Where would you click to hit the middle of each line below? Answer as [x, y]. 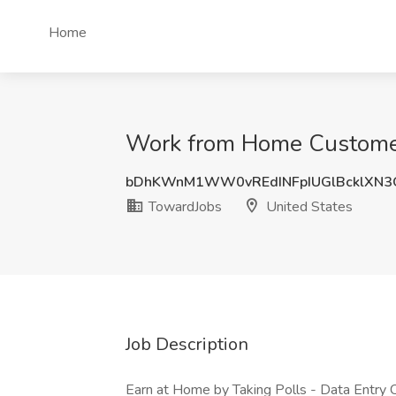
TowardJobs [183, 207]
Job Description [187, 344]
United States [308, 207]
